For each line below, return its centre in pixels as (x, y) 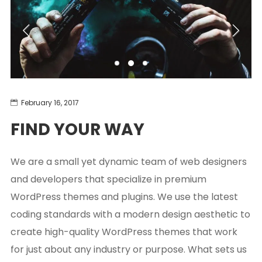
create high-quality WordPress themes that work (124, 232)
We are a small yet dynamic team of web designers (128, 162)
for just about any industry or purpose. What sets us (128, 250)
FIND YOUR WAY (77, 130)
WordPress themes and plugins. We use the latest (124, 197)
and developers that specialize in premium (108, 180)
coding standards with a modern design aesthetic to (130, 215)
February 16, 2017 (50, 103)
